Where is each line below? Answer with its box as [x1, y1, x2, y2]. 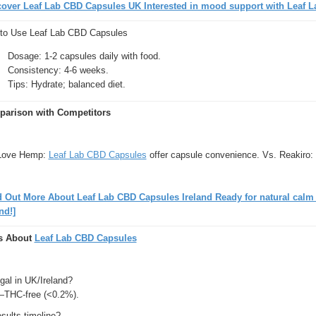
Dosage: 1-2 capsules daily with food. [7, 50, 161, 61]
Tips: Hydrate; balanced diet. [7, 78, 126, 90]
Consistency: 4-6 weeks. [7, 64, 109, 75]
